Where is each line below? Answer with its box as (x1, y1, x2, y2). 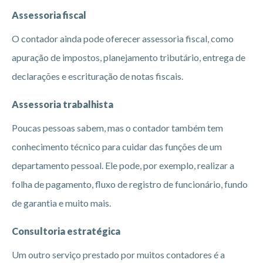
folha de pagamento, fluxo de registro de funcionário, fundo (12, 178, 248, 190)
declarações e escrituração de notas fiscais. (12, 70, 183, 82)
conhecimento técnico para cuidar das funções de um (12, 140, 222, 152)
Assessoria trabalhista (12, 98, 113, 110)
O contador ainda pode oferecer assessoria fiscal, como (12, 32, 234, 44)
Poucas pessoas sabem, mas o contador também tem (12, 122, 223, 133)
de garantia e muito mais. (12, 197, 111, 208)
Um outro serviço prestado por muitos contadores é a (12, 248, 225, 260)
